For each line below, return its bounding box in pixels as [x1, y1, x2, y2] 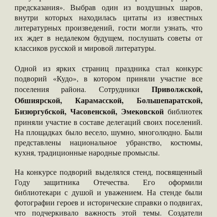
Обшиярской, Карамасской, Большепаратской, [15, 94, 202, 106]
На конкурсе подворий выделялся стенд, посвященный [15, 167, 202, 177]
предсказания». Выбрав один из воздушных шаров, [15, 2, 202, 13]
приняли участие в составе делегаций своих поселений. [15, 117, 202, 127]
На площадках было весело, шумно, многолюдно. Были [15, 127, 202, 138]
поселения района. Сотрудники [15, 84, 152, 94]
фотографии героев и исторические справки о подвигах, [15, 197, 202, 208]
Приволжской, [152, 83, 202, 95]
